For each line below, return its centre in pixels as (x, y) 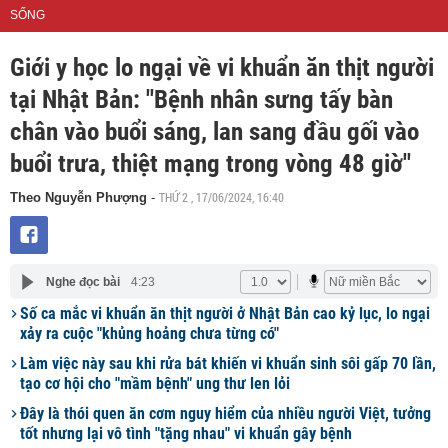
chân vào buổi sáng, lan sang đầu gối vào (214, 131)
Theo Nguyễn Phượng (80, 197)
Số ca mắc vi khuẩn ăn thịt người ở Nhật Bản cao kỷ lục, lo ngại (225, 313)
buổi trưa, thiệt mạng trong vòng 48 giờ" (210, 163)
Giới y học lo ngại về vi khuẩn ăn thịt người (222, 67)
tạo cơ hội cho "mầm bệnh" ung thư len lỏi (155, 383)
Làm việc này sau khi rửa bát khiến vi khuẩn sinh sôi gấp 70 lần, (228, 363)
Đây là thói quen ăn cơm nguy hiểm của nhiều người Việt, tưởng (225, 413)
